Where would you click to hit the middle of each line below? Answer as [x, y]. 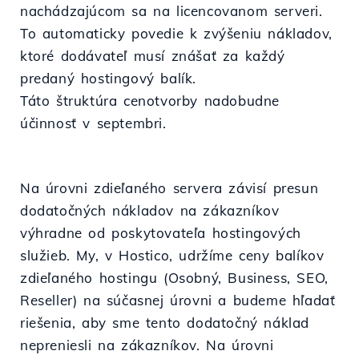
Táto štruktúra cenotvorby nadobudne [150, 101]
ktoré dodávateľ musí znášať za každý [153, 56]
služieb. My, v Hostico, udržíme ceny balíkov [172, 256]
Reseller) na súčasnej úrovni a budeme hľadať [178, 301]
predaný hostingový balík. [109, 79]
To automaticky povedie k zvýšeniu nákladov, [176, 34]
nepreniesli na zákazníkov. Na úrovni [147, 345]
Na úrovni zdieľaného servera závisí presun [169, 188]
